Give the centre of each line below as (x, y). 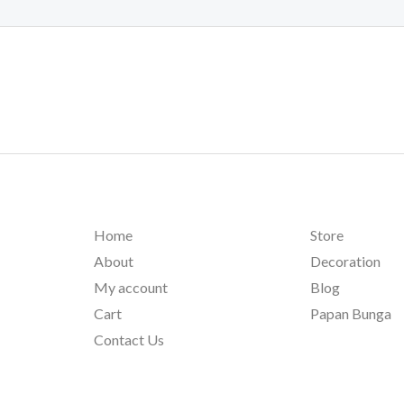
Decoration (346, 262)
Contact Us (129, 340)
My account (130, 288)
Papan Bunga (351, 314)
